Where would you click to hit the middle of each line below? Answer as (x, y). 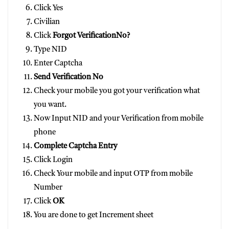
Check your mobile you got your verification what (117, 91)
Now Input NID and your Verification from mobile (119, 119)
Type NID (50, 50)
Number (48, 188)
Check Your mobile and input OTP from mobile (113, 174)
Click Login (53, 160)
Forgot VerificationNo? (91, 36)
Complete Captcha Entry (75, 146)
